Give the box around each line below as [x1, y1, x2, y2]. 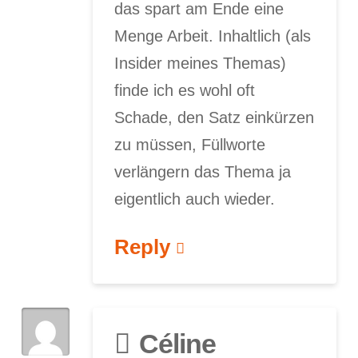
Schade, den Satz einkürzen [114, 108, 315, 126]
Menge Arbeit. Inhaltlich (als [114, 26, 312, 45]
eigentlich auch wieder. [114, 189, 276, 208]
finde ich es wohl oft [114, 81, 256, 99]
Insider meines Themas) [114, 54, 287, 72]
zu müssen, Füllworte [114, 135, 266, 153]
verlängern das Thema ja [114, 162, 292, 181]
